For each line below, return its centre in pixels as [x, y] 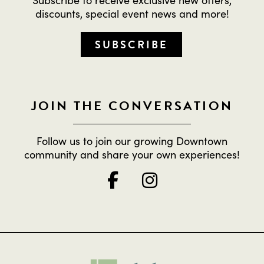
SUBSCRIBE [131, 45]
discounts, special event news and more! [132, 14]
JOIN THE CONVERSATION [132, 106]
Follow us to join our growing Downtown [132, 141]
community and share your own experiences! [132, 154]
